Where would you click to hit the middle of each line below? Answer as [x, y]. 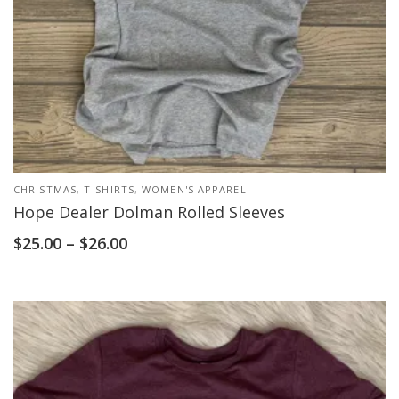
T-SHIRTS [109, 189]
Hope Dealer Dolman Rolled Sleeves [149, 212]
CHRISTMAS [45, 189]
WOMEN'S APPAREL [194, 189]
